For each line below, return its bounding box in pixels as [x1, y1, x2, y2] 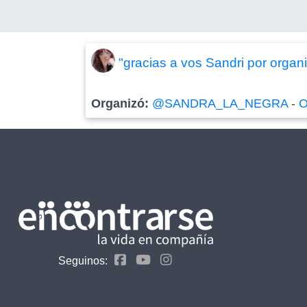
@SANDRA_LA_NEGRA [152, 97, 288, 111]
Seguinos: [58, 255, 108, 267]
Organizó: [91, 97, 153, 111]
